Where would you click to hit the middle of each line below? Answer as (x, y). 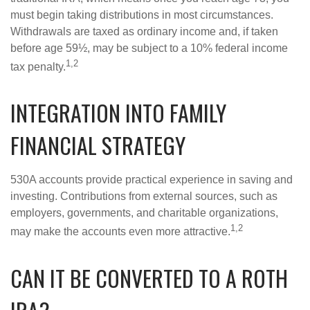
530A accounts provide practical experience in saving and (152, 180)
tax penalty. (38, 67)
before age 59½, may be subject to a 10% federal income (149, 48)
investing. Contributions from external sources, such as (144, 197)
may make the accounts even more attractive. (120, 232)
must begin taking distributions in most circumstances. (142, 15)
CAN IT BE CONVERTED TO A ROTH (149, 277)
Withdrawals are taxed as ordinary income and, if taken (144, 31)
